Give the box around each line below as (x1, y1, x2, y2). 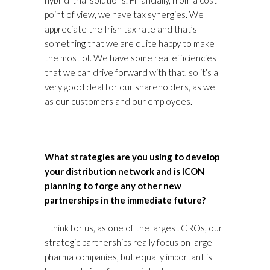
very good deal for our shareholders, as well (45, 81, 219, 93)
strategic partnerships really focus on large (45, 237, 212, 248)
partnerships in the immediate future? (45, 195, 206, 206)
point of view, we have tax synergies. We (45, 9, 204, 20)
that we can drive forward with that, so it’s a (45, 67, 218, 78)
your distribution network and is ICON (45, 166, 204, 177)
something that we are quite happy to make (45, 38, 215, 49)
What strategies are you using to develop (45, 151, 220, 163)
